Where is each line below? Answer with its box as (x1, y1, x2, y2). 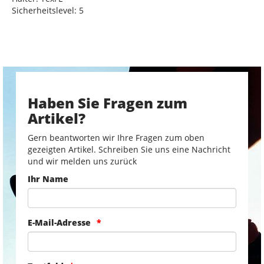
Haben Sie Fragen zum (27, 93, 187, 113)
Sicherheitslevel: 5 (12, 4, 84, 16)
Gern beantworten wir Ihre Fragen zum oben (27, 131, 204, 143)
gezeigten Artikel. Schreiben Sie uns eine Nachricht (27, 143, 230, 155)
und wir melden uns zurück (27, 155, 137, 167)
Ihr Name (27, 173, 68, 184)
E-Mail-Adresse (27, 216, 91, 228)
